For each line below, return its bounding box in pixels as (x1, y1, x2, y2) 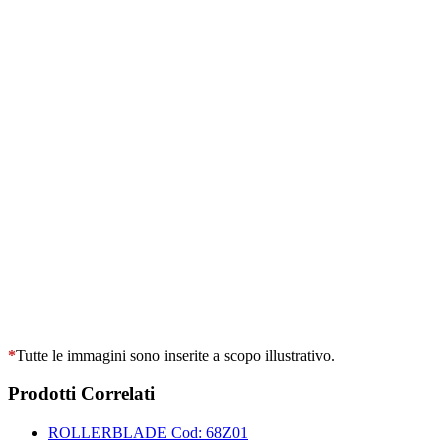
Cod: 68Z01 (171, 424, 248, 442)
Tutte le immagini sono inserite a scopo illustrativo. (16, 346, 335, 364)
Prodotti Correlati (8, 383, 155, 405)
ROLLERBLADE (48, 424, 171, 442)
